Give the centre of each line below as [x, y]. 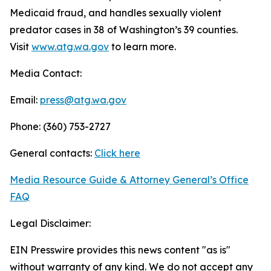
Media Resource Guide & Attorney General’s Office [129, 180]
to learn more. [142, 47]
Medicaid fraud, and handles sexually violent [116, 13]
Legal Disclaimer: [50, 223]
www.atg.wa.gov [70, 47]
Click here [117, 153]
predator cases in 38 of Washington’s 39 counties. [124, 30]
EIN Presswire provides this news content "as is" [120, 250]
